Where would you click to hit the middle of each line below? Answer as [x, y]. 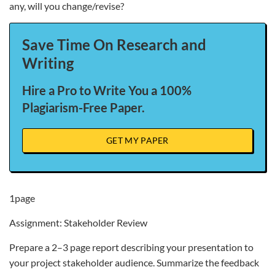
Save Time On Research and [114, 45]
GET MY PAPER [137, 140]
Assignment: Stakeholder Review [78, 223]
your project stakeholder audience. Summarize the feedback [134, 262]
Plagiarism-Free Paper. [83, 107]
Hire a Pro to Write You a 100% [107, 90]
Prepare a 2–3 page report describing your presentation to [131, 247]
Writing [48, 63]
